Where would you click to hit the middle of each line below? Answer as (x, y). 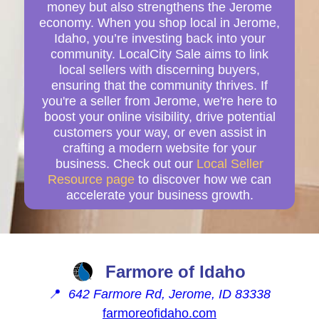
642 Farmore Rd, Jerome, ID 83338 (169, 294)
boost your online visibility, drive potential (159, 116)
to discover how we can (203, 179)
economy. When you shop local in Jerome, (159, 22)
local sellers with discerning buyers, (159, 69)
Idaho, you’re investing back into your (159, 38)
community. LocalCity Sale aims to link (159, 54)
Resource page (91, 179)
